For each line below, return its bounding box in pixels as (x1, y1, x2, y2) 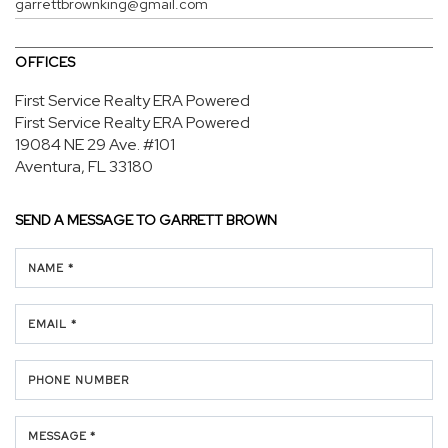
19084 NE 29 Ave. (15, 134, 140, 155)
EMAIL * (28, 317, 77, 331)
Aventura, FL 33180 (15, 156, 153, 177)
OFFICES (15, 53, 76, 71)
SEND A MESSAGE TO (15, 211, 159, 229)
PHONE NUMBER (28, 373, 130, 387)
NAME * (28, 261, 74, 275)
